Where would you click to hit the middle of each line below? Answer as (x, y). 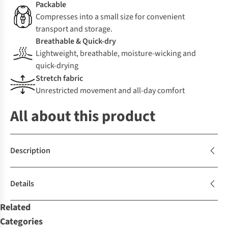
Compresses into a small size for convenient (110, 17)
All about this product (83, 117)
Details (22, 184)
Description (30, 151)
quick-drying (57, 66)
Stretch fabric (59, 79)
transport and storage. (74, 29)
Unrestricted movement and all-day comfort (110, 91)
